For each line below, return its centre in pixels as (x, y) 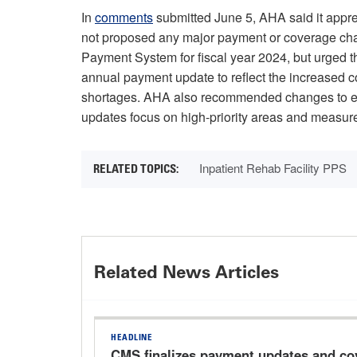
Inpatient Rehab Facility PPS (273, 168)
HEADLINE (131, 339)
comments (124, 18)
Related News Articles (186, 273)
